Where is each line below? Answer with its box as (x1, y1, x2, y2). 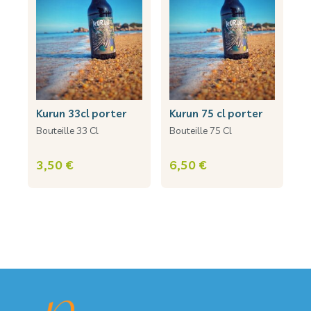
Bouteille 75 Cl (169, 124, 232, 137)
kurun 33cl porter (42, 107, 126, 121)
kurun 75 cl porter (175, 107, 262, 121)
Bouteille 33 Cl (36, 124, 99, 137)
